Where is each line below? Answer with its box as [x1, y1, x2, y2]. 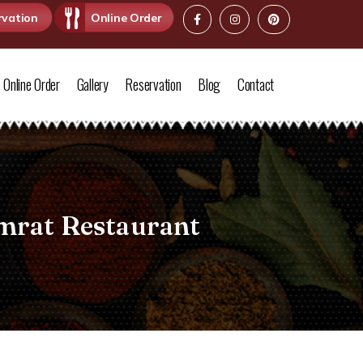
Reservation [125, 73, 181, 95]
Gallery [76, 73, 109, 95]
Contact [237, 73, 274, 95]
